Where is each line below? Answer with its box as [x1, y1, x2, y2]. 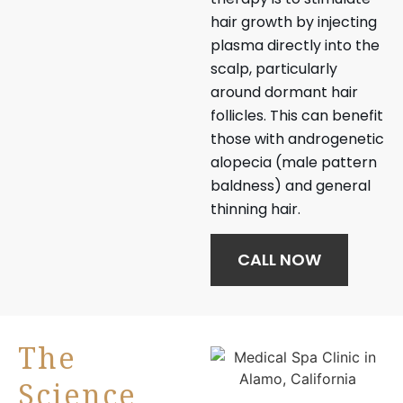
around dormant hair [210, 81, 358, 103]
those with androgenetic [210, 128, 384, 149]
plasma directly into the [210, 34, 380, 56]
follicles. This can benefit [210, 104, 383, 126]
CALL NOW [237, 247, 321, 271]
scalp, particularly [210, 58, 337, 79]
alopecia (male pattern [210, 151, 377, 173]
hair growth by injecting [210, 11, 377, 32]
